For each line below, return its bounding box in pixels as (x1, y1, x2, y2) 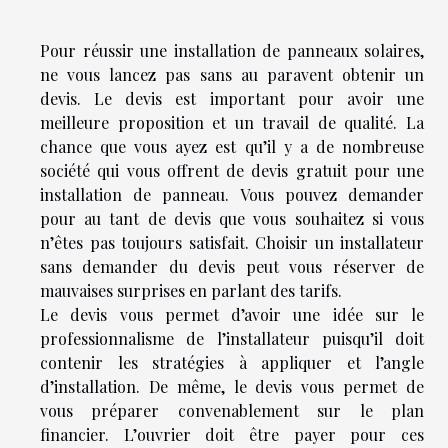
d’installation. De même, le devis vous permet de (40, 376, 424, 398)
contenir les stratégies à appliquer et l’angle (40, 352, 424, 374)
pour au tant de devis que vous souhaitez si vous (40, 208, 424, 230)
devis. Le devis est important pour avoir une (40, 88, 424, 110)
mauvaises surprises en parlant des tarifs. (40, 280, 346, 302)
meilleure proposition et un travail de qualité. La (40, 112, 424, 134)
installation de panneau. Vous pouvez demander (40, 184, 424, 206)
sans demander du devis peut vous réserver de (40, 256, 424, 278)
